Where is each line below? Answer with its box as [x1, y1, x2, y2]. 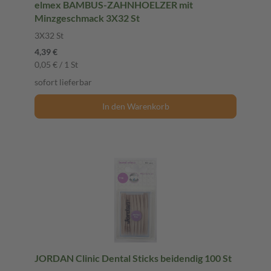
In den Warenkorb [102, 100, 169, 111]
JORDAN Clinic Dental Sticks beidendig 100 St [34, 252, 232, 264]
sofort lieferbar [34, 76, 92, 87]
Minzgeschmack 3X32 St [34, 11, 140, 24]
